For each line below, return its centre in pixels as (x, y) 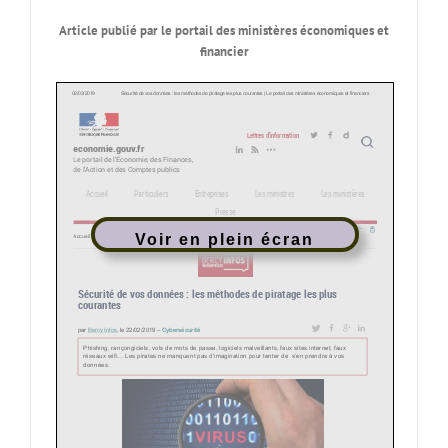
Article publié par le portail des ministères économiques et (224, 30)
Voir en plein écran (225, 240)
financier (224, 51)
